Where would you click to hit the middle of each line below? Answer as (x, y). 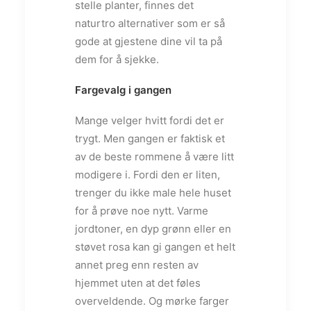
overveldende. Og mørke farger (152, 301)
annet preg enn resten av (137, 264)
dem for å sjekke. (117, 59)
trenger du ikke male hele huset (153, 192)
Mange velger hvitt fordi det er (150, 120)
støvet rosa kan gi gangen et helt (155, 246)
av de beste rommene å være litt (154, 156)
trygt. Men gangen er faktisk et (150, 138)
